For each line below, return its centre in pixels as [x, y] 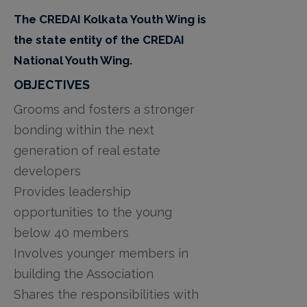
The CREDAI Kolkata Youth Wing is [110, 19]
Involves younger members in [101, 253]
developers [47, 171]
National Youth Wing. [74, 60]
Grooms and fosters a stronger [104, 109]
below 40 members [71, 232]
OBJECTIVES [52, 84]
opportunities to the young [93, 212]
